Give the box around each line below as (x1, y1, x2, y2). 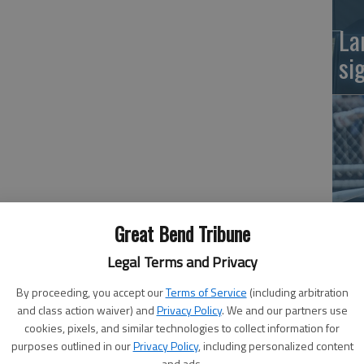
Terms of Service (165, 283, 247, 301)
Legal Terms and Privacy (106, 250, 258, 273)
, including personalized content (197, 336, 353, 354)
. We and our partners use (221, 301, 348, 318)
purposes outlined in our (11, 336, 131, 354)
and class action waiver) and (16, 301, 154, 318)
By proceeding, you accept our (15, 283, 163, 301)
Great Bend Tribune (114, 218, 250, 248)
